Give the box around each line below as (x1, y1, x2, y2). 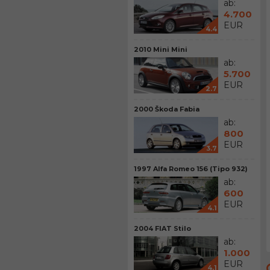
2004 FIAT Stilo (134, 224, 191, 233)
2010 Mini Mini (134, 45, 187, 54)
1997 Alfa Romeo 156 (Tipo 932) (134, 165, 248, 173)
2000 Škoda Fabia (134, 105, 199, 113)
